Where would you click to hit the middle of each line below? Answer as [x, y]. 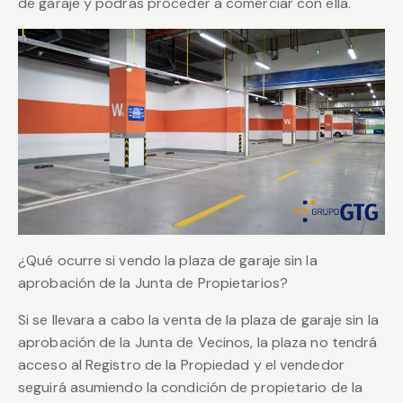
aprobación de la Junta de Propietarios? [153, 283]
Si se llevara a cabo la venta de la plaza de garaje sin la [198, 320]
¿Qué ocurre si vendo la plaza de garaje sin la [168, 261]
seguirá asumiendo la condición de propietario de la [191, 388]
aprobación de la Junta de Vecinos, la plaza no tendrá [198, 343]
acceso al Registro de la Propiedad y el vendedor [181, 365]
